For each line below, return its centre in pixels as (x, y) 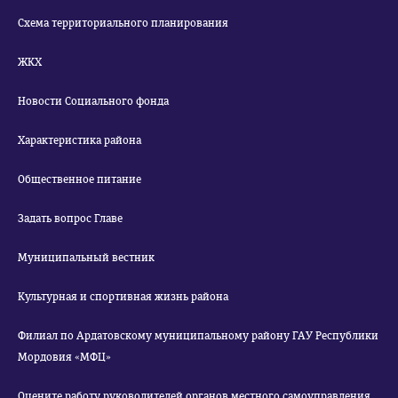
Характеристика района (80, 140)
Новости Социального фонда (93, 101)
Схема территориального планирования (123, 23)
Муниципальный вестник (86, 258)
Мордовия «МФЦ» (64, 357)
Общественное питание (80, 179)
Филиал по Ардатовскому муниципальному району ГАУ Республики (198, 336)
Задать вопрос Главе (70, 219)
